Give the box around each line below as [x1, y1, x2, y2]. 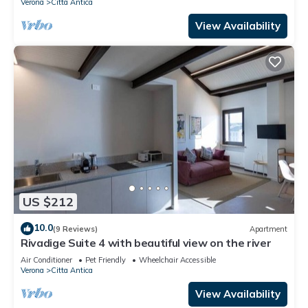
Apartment [250, 223, 287, 234]
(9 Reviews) [53, 223, 98, 234]
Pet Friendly [85, 255, 126, 265]
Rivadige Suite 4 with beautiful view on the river [21, 236, 272, 250]
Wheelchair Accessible [139, 255, 216, 265]
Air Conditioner [21, 255, 72, 265]
